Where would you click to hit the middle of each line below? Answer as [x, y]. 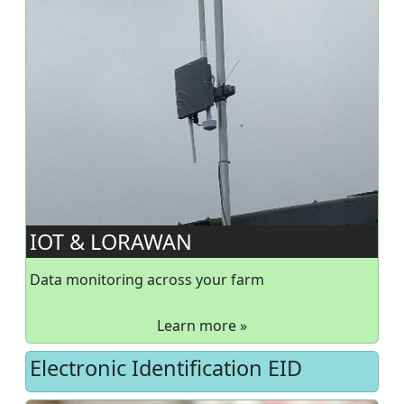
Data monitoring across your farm [147, 279]
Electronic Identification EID [166, 367]
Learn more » [202, 325]
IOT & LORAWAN [111, 241]
